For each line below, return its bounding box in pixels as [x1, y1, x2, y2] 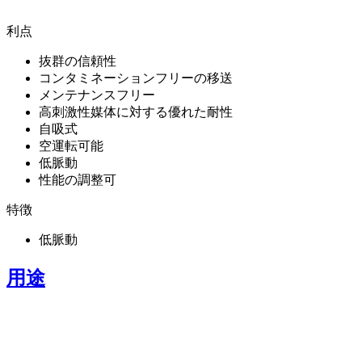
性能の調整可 [39, 172, 116, 187]
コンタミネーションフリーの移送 [39, 70, 233, 85]
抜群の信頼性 [39, 53, 116, 68]
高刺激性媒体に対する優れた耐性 [39, 104, 233, 119]
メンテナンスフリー [39, 87, 155, 102]
